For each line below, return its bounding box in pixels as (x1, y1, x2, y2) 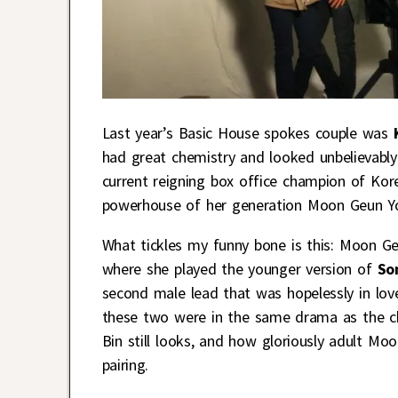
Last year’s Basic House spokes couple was (101, 122, 394, 143)
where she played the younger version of (101, 258, 378, 279)
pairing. (101, 354, 149, 375)
